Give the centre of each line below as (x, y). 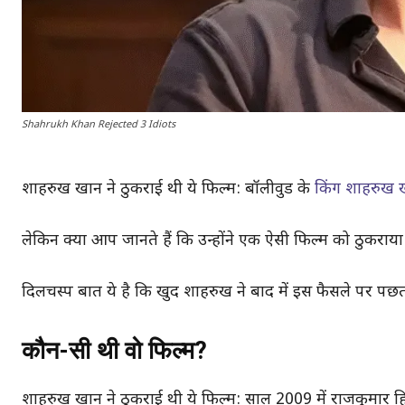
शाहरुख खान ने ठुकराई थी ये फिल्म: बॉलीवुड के (168, 189)
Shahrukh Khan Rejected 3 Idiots (99, 124)
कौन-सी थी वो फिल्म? (114, 350)
